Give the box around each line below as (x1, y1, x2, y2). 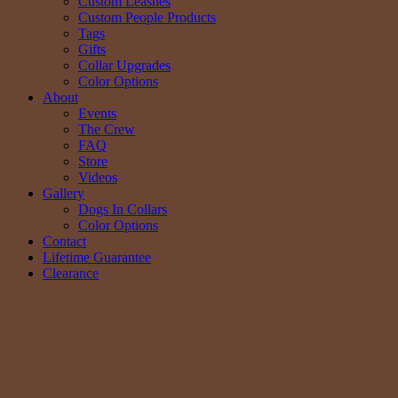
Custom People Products (78, 9, 216, 25)
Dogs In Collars (78, 201, 167, 217)
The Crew (78, 121, 135, 137)
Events (78, 105, 116, 121)
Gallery (43, 185, 84, 201)
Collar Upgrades (78, 57, 171, 73)
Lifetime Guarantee (43, 249, 151, 265)
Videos (78, 169, 117, 185)
